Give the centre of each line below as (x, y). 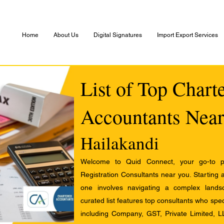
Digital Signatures (118, 35)
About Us (66, 35)
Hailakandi (120, 143)
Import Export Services (187, 35)
